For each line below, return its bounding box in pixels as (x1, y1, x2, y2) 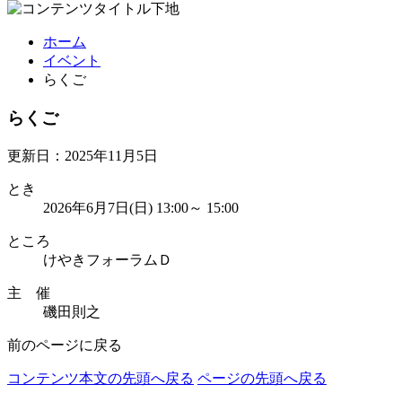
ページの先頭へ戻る (197, 370, 327, 386)
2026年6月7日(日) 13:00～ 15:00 (43, 199, 239, 215)
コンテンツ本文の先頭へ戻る (7, 370, 194, 386)
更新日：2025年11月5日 (7, 147, 158, 163)
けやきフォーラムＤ (43, 251, 172, 267)
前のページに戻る (7, 336, 122, 353)
